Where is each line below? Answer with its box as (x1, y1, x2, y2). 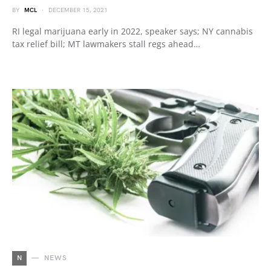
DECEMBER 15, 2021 (48, 7, 108, 14)
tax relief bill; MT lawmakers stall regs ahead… (12, 38, 200, 50)
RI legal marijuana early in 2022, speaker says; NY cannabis (12, 25, 253, 37)
